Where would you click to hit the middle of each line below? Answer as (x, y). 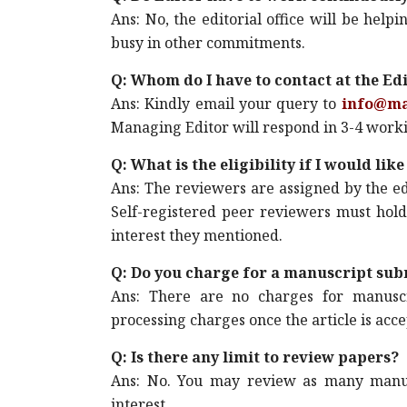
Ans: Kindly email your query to (226, 104)
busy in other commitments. (208, 43)
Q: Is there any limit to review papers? (255, 357)
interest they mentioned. (197, 235)
